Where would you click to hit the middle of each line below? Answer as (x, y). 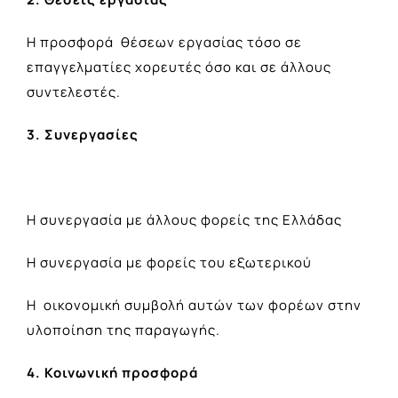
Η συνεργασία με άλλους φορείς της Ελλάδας (184, 219)
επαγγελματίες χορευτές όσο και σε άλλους (179, 67)
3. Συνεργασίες (83, 134)
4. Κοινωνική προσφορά (112, 372)
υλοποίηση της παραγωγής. (123, 330)
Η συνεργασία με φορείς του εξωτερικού (169, 262)
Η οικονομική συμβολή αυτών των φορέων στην (194, 305)
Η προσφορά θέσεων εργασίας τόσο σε (164, 42)
